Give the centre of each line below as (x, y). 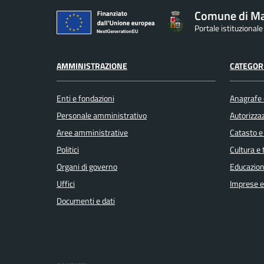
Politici (68, 150)
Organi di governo (87, 167)
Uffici (66, 184)
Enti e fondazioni (85, 99)
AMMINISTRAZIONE (92, 66)
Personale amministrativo (102, 116)
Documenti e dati (86, 201)
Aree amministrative (92, 133)
